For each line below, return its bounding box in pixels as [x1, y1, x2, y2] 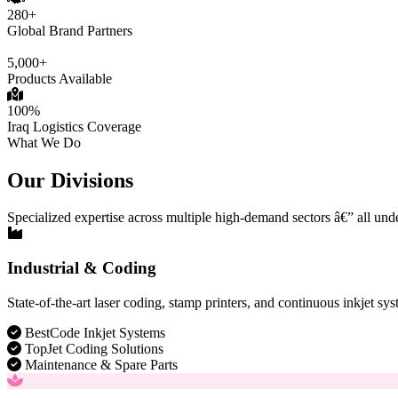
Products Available [7, 70, 112, 86]
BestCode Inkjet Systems [25, 324, 165, 340]
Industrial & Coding [7, 259, 156, 278]
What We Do [7, 134, 81, 150]
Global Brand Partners [7, 22, 132, 38]
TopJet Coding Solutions [25, 340, 163, 356]
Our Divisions [7, 168, 133, 192]
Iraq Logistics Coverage [7, 118, 141, 134]
